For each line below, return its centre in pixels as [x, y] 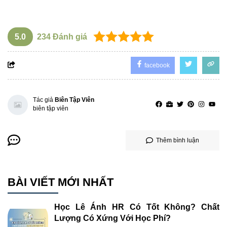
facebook [156, 65]
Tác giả [44, 100]
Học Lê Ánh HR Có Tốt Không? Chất [137, 207]
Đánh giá [69, 36]
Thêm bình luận [178, 140]
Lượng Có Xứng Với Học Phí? [112, 218]
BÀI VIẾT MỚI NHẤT [61, 182]
